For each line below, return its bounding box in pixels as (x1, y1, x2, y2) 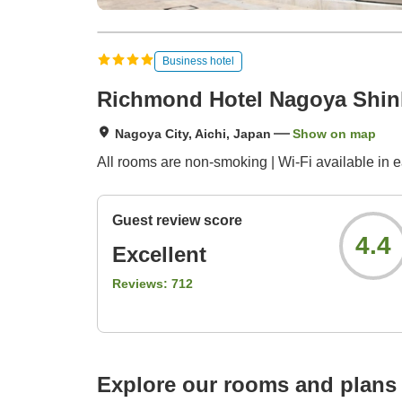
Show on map (293, 127, 376, 142)
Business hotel (162, 54, 234, 67)
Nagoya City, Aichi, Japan (115, 127, 271, 142)
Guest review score (112, 213, 242, 229)
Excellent (112, 242, 206, 267)
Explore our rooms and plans (97, 372, 397, 398)
